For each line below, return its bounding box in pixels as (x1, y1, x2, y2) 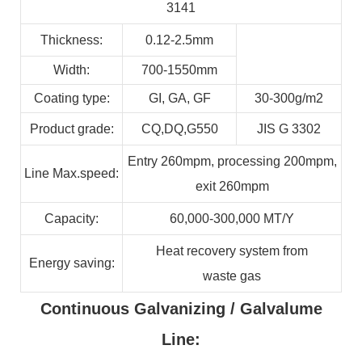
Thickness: (40, 33, 103, 48)
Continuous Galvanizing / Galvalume (40, 300, 322, 318)
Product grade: (29, 122, 114, 137)
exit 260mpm (195, 179, 269, 194)
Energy (28, 256, 70, 271)
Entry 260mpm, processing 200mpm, (127, 154, 337, 169)
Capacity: (44, 212, 99, 226)
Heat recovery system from (156, 244, 308, 259)
